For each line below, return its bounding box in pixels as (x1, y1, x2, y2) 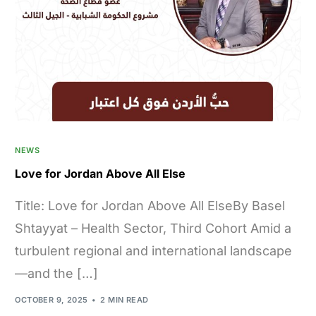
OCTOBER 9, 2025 (15, 295, 88, 305)
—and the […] (15, 265, 99, 281)
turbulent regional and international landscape (15, 243, 293, 258)
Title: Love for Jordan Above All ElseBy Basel (15, 197, 286, 213)
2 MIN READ (100, 295, 149, 305)
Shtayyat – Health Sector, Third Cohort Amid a (15, 220, 292, 236)
